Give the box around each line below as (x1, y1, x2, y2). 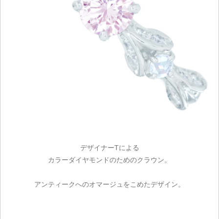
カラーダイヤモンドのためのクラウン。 (48, 155, 171, 164)
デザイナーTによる (80, 143, 139, 152)
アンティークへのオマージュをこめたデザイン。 (34, 180, 185, 188)
